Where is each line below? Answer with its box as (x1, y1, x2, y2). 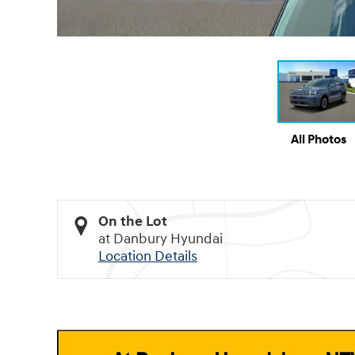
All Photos (291, 132, 346, 148)
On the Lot (98, 212, 167, 231)
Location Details (98, 247, 197, 266)
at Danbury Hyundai (98, 230, 223, 249)
